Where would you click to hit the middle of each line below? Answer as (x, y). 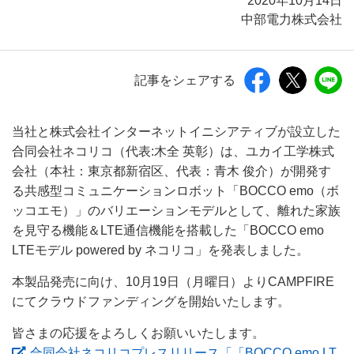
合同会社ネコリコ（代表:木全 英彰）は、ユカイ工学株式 (173, 151)
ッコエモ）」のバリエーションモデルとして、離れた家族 (176, 211)
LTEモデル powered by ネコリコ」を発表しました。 (160, 250)
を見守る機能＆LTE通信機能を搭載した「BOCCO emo (168, 230)
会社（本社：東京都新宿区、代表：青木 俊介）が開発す (171, 171)
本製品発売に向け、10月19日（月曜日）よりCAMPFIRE (173, 282)
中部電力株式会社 (292, 19)
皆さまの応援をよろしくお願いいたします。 (138, 333)
